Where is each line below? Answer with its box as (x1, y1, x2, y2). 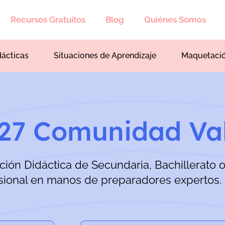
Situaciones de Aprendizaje (54, 51, 156, 61)
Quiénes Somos (144, 15, 206, 25)
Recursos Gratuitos (11, 15, 85, 25)
